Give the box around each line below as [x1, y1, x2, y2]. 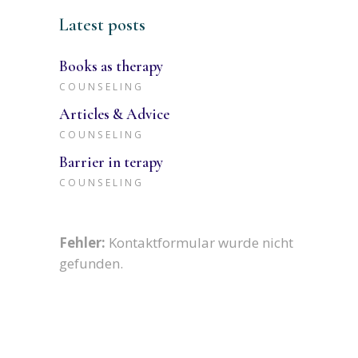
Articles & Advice [59, 105, 169, 123]
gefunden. [59, 254, 123, 272]
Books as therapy [59, 57, 163, 75]
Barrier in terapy [59, 153, 163, 171]
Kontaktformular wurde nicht [105, 233, 293, 252]
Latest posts [59, 14, 145, 35]
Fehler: [59, 233, 105, 252]
